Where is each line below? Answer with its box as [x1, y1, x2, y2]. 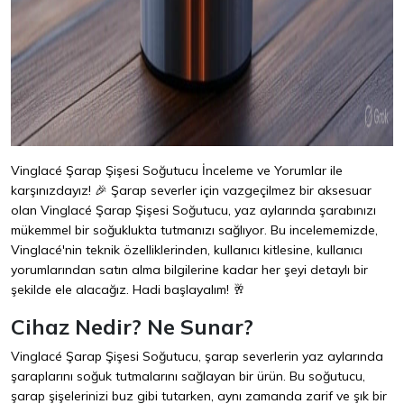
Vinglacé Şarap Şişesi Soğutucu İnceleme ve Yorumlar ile [11, 162, 343, 179]
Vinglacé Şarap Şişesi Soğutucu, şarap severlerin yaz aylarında [11, 348, 383, 365]
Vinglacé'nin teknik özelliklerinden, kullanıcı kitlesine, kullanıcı [11, 242, 363, 259]
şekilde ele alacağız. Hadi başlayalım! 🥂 [11, 281, 245, 298]
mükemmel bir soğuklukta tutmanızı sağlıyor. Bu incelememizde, [11, 222, 378, 239]
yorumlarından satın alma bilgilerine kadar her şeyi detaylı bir [11, 262, 368, 279]
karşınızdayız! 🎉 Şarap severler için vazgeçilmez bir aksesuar [11, 182, 372, 199]
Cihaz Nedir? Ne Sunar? [11, 313, 253, 341]
